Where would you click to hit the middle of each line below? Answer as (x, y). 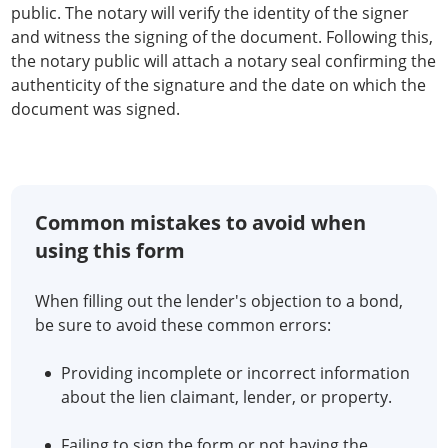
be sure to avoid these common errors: (183, 325)
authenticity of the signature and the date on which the (218, 85)
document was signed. (95, 109)
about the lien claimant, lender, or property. (226, 397)
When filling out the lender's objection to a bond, (219, 301)
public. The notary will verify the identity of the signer (210, 13)
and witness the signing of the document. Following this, (222, 37)
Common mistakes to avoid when (200, 222)
